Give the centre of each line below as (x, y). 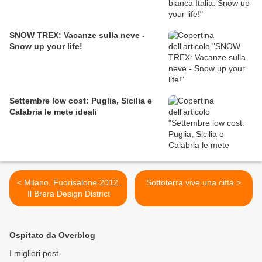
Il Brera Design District (68, 193)
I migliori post (34, 253)
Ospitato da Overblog (52, 235)
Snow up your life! (46, 46)
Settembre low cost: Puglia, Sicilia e (81, 100)
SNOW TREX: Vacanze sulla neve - (77, 35)
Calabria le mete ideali (53, 111)
